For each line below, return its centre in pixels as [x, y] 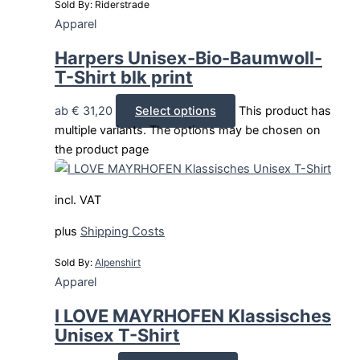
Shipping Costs [123, 231]
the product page [102, 150]
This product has [285, 111]
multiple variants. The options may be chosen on [188, 131]
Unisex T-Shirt [117, 335]
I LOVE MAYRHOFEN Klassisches [193, 316]
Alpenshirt [118, 263]
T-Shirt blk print [124, 78]
